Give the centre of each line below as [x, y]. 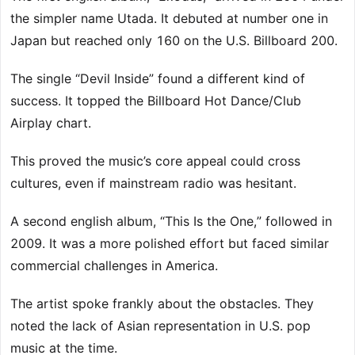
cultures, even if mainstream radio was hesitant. [153, 183]
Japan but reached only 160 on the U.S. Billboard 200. [174, 41]
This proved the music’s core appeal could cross [155, 161]
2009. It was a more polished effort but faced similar [170, 244]
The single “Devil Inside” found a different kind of [158, 79]
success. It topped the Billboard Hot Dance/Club [156, 101]
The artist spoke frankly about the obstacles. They [162, 304]
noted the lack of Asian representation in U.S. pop [160, 326]
